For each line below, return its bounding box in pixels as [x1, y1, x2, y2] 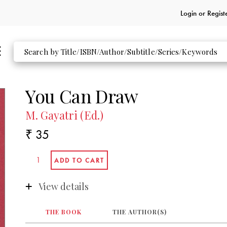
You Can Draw [25, 83, 138, 108]
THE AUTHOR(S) [112, 208, 167, 216]
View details [38, 180, 89, 193]
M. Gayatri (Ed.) [25, 108, 104, 123]
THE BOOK [45, 208, 82, 216]
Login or [180, 8, 207, 18]
